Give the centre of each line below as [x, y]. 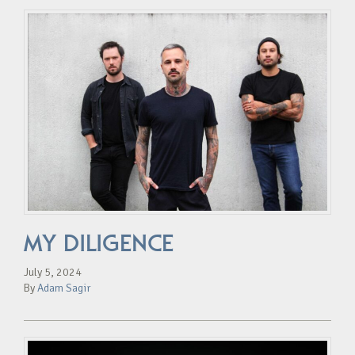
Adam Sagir [64, 288]
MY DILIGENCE [99, 243]
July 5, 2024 [53, 272]
